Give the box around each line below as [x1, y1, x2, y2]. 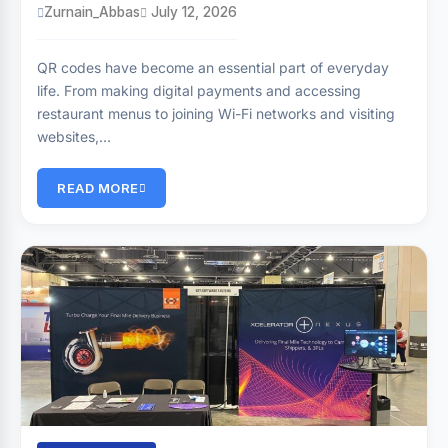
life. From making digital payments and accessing [37, 82, 361, 99]
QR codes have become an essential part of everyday [37, 59, 389, 76]
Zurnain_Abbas [44, 4, 140, 20]
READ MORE [57, 180, 139, 196]
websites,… [37, 128, 111, 145]
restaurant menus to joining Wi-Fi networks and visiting [37, 105, 395, 122]
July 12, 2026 [147, 4, 237, 20]
